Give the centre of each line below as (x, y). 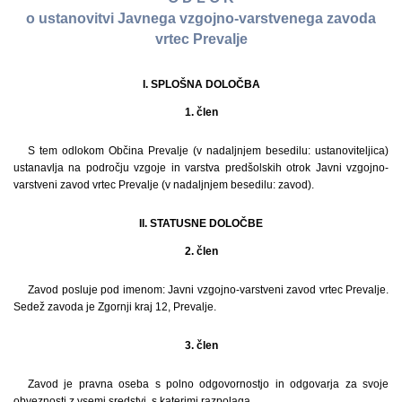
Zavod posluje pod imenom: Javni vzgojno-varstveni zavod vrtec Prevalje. (208, 289)
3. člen (201, 345)
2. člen (201, 251)
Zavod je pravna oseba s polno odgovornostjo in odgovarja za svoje (208, 384)
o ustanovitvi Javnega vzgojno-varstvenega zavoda (201, 19)
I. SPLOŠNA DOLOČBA (201, 84)
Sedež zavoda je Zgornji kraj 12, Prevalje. (115, 306)
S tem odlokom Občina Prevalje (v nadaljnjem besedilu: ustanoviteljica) (208, 150)
